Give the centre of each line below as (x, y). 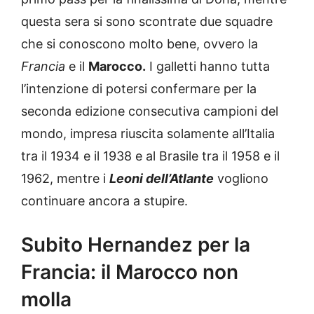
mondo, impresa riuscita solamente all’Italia (148, 133)
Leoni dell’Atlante (162, 178)
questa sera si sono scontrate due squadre (147, 21)
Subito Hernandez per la (136, 244)
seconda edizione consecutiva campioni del (150, 111)
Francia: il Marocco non (130, 272)
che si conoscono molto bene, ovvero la (139, 43)
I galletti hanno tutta (208, 66)
